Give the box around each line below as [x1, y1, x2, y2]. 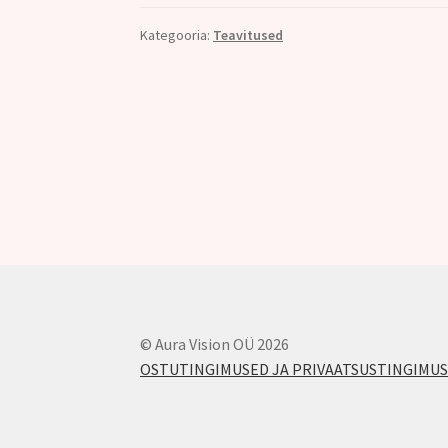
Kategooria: [140, 26, 214, 45]
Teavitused [213, 26, 284, 45]
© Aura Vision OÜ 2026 [140, 334, 290, 355]
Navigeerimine [139, 86, 324, 126]
